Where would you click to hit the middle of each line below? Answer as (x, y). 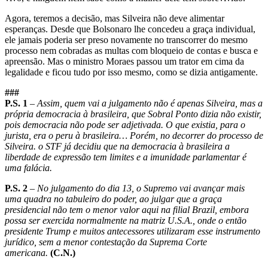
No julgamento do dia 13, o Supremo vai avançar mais (141, 188)
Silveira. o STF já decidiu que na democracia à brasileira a (117, 146)
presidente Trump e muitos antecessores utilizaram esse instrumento (133, 231)
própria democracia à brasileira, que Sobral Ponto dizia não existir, (133, 114)
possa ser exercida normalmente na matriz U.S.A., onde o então (126, 220)
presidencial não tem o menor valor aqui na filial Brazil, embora (127, 209)
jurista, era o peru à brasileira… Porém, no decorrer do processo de (134, 135)
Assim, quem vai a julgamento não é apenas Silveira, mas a (150, 103)
